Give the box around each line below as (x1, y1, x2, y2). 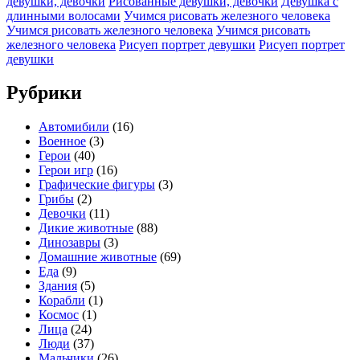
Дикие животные (39, 221, 133, 235)
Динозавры (39, 235, 100, 250)
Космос (39, 308, 79, 322)
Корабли (39, 293, 85, 308)
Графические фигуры (39, 178, 155, 192)
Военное (39, 134, 86, 149)
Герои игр (39, 163, 93, 178)
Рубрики (6, 82, 82, 104)
